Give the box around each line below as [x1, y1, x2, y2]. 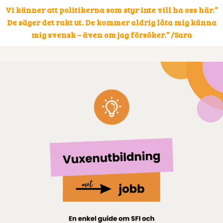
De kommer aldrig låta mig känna [85, 17, 217, 28]
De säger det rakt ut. [6, 17, 85, 28]
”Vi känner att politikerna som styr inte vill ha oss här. [5, 4, 215, 15]
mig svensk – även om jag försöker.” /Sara [31, 29, 192, 40]
